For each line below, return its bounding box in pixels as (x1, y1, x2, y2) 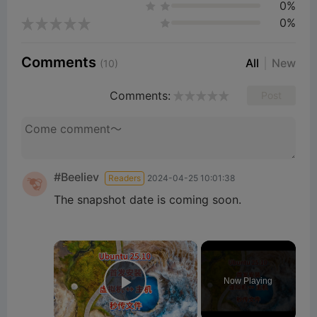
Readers (108, 173, 141, 184)
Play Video (125, 290, 228, 314)
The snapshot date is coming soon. (54, 192, 241, 207)
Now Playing (224, 276, 273, 287)
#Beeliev (54, 170, 99, 185)
